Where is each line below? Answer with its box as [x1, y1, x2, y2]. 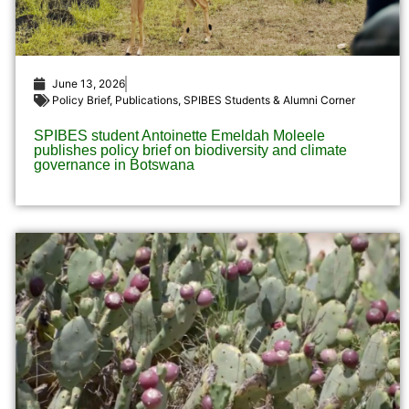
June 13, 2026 [51, 77, 125, 91]
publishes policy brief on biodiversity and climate [33, 142, 347, 159]
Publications [114, 93, 178, 108]
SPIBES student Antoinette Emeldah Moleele [33, 128, 325, 144]
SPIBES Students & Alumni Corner [183, 93, 355, 108]
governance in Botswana [33, 157, 194, 173]
